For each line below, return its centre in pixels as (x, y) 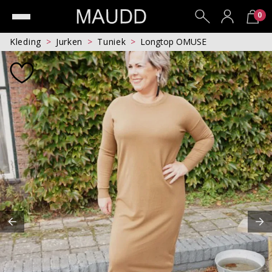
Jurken (71, 42)
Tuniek (114, 42)
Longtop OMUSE (176, 42)
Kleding (28, 42)
